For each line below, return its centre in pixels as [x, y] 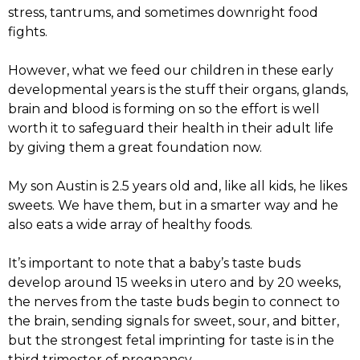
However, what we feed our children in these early [171, 71]
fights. [28, 32]
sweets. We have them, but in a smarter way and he [173, 206]
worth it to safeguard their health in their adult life [171, 129]
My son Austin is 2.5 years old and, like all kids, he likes [178, 186]
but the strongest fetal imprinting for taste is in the [171, 341]
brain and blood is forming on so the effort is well [164, 109]
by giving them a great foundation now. [135, 148]
